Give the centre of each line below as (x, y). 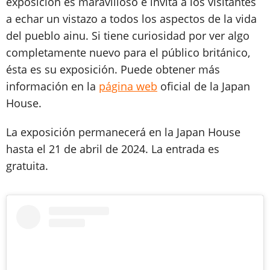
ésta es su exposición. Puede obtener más (113, 69)
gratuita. (27, 165)
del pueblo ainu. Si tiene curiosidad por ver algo (128, 35)
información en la (52, 86)
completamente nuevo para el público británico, (128, 52)
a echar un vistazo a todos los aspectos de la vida (131, 18)
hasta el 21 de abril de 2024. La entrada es (113, 149)
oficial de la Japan (204, 86)
